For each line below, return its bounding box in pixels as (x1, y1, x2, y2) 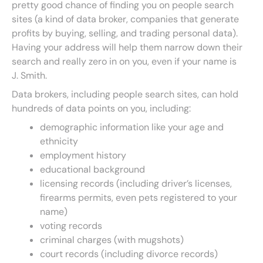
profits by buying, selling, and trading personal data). (12, 27, 238, 39)
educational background (40, 163, 145, 176)
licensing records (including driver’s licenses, (40, 177, 232, 190)
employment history (40, 149, 126, 161)
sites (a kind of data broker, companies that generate (12, 13, 239, 25)
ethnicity (40, 135, 78, 147)
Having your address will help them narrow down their (12, 41, 242, 53)
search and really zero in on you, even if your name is (12, 55, 237, 68)
